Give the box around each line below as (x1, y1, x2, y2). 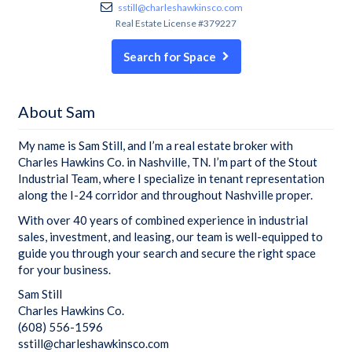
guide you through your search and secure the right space (18, 245, 316, 260)
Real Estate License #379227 (115, 17, 236, 29)
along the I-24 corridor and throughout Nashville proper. (18, 188, 313, 202)
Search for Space (123, 49, 216, 64)
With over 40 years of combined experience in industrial (18, 212, 308, 227)
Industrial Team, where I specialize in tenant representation (18, 171, 324, 185)
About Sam (18, 102, 95, 121)
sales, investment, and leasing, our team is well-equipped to (18, 229, 323, 244)
